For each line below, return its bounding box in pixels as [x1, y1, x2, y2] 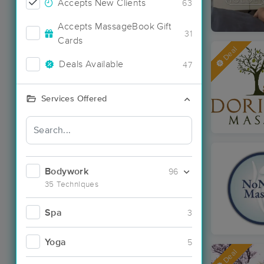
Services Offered [41, 94, 107, 103]
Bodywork [45, 166, 89, 176]
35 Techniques [45, 180, 99, 189]
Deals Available [59, 60, 124, 69]
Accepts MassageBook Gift [58, 21, 171, 31]
